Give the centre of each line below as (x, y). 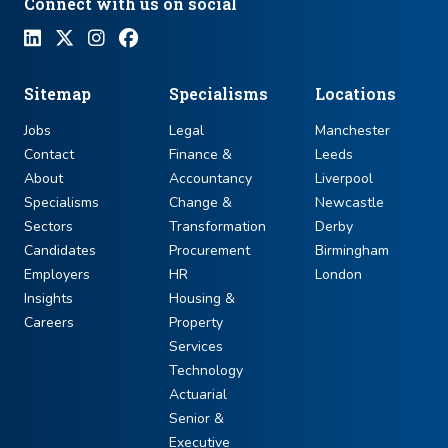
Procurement (210, 250)
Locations (355, 93)
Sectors (48, 226)
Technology (206, 370)
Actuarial (198, 394)
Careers (49, 322)
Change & (201, 202)
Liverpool (343, 178)
